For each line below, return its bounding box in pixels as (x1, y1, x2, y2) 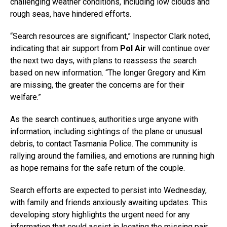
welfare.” (10, 92, 41, 102)
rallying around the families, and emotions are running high (10, 151, 214, 161)
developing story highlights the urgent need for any (10, 210, 190, 219)
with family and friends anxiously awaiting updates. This (10, 198, 207, 207)
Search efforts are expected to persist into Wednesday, (10, 185, 207, 195)
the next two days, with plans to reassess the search (10, 56, 197, 65)
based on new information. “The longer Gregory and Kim (10, 68, 206, 78)
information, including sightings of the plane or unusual (10, 127, 202, 136)
